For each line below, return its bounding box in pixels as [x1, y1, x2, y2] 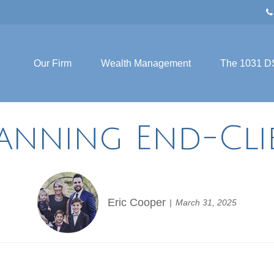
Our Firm [34, 57, 72, 68]
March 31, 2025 [176, 198, 237, 207]
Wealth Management [101, 57, 191, 68]
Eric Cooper [108, 196, 166, 209]
